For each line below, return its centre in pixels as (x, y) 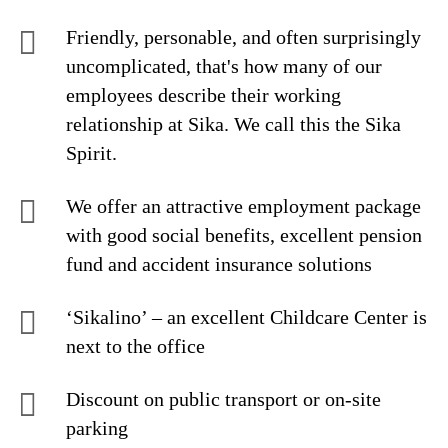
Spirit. (91, 153)
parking (97, 428)
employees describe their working (203, 95)
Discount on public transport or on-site (223, 399)
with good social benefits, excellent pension (244, 235)
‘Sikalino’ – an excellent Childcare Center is (246, 317)
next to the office (135, 346)
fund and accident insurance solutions (221, 264)
